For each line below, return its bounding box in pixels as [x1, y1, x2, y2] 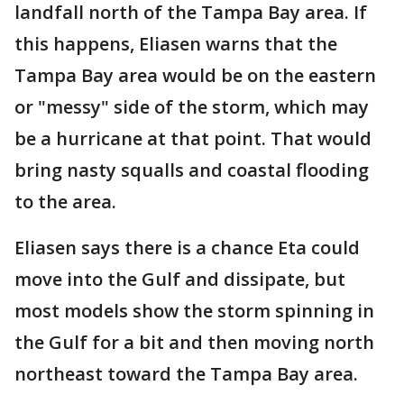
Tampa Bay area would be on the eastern [14, 63, 376, 87]
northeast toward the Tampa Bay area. [14, 362, 358, 386]
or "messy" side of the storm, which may [14, 95, 369, 119]
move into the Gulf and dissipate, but [14, 267, 345, 291]
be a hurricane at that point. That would [14, 126, 372, 151]
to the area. [14, 189, 116, 214]
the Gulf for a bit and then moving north [14, 330, 374, 354]
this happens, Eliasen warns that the [14, 32, 337, 56]
